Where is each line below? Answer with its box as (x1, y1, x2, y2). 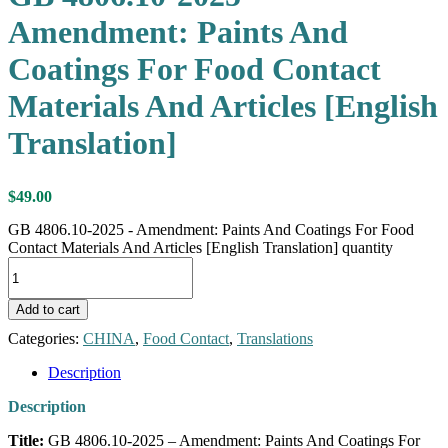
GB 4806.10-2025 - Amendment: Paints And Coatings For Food (8, 221, 414, 239)
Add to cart (16, 302, 80, 318)
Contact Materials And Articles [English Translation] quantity (8, 239, 393, 257)
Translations (237, 330, 313, 348)
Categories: (8, 330, 83, 348)
